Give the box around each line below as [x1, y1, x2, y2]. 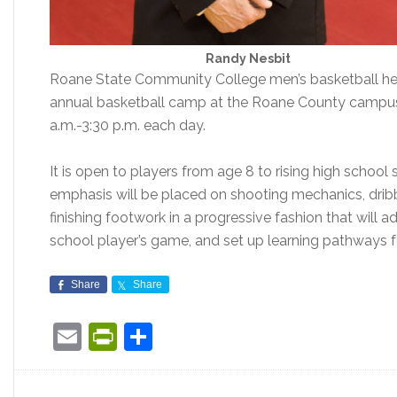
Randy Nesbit [206, 51, 291, 66]
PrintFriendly [117, 320, 280, 353]
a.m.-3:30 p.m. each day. [50, 117, 206, 134]
